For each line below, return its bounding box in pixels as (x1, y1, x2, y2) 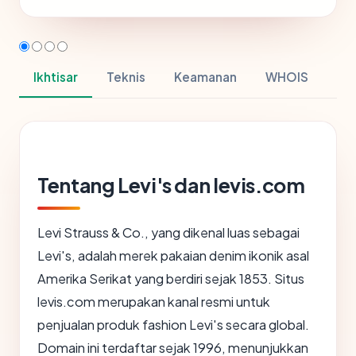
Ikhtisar (33, 69, 78, 85)
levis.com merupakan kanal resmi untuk (37, 293, 270, 311)
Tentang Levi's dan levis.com (37, 172, 305, 199)
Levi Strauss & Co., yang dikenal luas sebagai (37, 224, 300, 242)
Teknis (106, 69, 145, 85)
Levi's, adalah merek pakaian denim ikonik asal (37, 247, 309, 265)
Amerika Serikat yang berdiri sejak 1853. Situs (37, 270, 304, 288)
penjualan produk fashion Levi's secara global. (37, 316, 309, 334)
